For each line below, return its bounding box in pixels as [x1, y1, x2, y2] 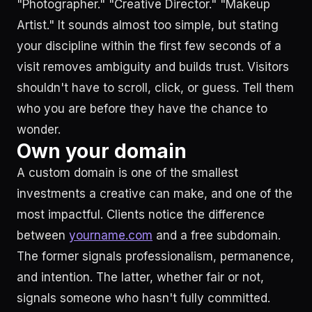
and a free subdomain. [153, 228, 281, 242]
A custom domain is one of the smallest [17, 166, 238, 180]
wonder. [17, 123, 61, 136]
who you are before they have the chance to [17, 102, 267, 116]
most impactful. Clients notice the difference [17, 208, 265, 221]
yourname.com [69, 228, 153, 242]
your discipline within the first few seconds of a [17, 39, 281, 53]
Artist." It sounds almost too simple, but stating [17, 18, 279, 32]
